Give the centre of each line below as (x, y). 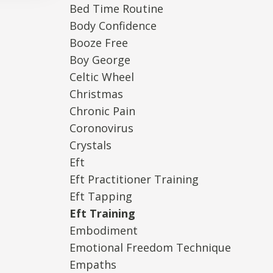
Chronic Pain (102, 111)
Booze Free (98, 42)
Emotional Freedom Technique (150, 247)
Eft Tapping (101, 196)
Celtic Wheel (101, 76)
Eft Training (102, 213)
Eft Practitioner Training (134, 179)
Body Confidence (113, 25)
